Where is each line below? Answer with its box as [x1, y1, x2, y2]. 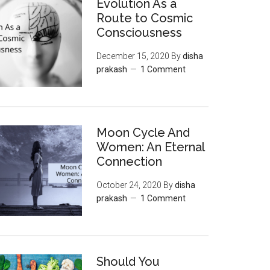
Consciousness [96, 25, 182, 40]
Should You [96, 254, 160, 269]
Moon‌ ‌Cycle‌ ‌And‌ [96, 125, 190, 140]
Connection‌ [96, 154, 162, 169]
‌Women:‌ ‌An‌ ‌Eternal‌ [96, 140, 204, 154]
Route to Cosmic [96, 11, 193, 25]
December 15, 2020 [96, 51, 169, 61]
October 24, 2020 [96, 180, 162, 190]
